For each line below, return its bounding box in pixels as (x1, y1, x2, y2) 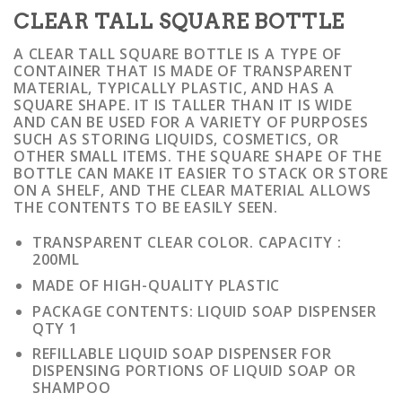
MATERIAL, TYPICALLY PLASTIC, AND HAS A (13, 77, 335, 98)
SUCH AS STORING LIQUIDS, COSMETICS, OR (13, 128, 339, 149)
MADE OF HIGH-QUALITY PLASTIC (31, 275, 281, 295)
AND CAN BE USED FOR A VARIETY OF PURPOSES (13, 111, 369, 132)
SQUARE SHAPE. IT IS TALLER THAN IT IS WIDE (13, 94, 353, 115)
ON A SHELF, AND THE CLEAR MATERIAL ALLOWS (13, 179, 371, 200)
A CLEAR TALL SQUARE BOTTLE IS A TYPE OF (13, 43, 343, 64)
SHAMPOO (31, 378, 111, 398)
